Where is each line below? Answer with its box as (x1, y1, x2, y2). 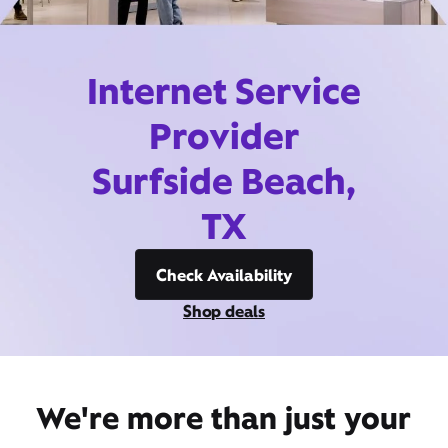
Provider (149, 112, 299, 160)
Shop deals (183, 300, 265, 322)
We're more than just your (36, 398, 412, 438)
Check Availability (156, 264, 292, 286)
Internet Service (87, 67, 361, 115)
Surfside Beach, (92, 157, 356, 205)
